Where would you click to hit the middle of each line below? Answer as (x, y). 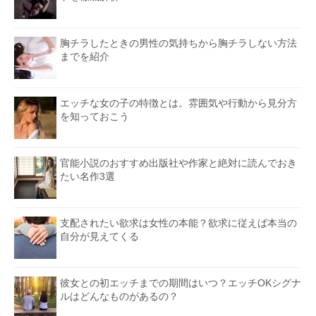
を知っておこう (95, 116)
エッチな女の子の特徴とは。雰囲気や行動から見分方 (178, 103)
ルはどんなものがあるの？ (119, 296)
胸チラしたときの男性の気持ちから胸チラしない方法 (178, 43)
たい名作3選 (87, 176)
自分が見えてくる (99, 236)
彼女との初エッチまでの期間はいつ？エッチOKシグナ (181, 282)
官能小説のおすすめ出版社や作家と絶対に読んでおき (178, 163)
